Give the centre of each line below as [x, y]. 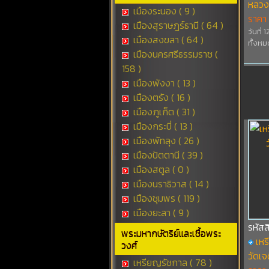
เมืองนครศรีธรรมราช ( [174, 54]
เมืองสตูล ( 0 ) [160, 169]
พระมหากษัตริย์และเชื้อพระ [171, 233]
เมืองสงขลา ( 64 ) [167, 40]
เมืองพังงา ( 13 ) [163, 83]
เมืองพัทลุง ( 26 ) [165, 141]
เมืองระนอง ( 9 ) [163, 11]
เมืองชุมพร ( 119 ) [165, 198]
